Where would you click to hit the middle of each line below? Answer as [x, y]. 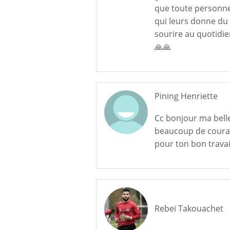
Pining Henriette [186, 96]
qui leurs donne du [191, 21]
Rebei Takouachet [189, 208]
